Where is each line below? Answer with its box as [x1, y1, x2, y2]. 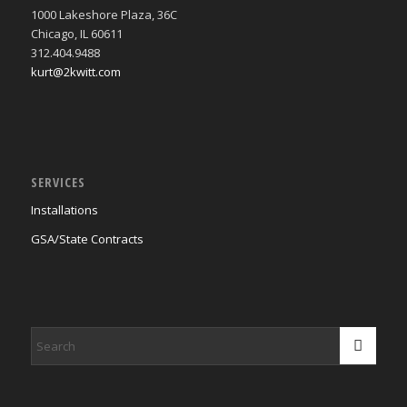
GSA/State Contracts [30, 231, 144, 248]
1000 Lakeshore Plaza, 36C [30, 6, 177, 24]
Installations [30, 202, 98, 219]
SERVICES [30, 174, 85, 192]
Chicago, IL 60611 [30, 25, 123, 43]
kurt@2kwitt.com [30, 64, 121, 81]
